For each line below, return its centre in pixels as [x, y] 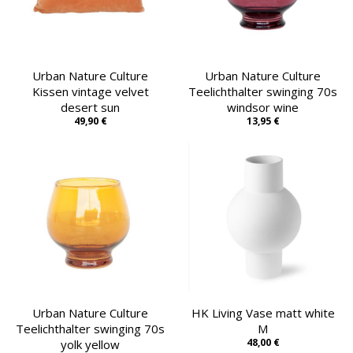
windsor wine [263, 107]
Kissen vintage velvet [90, 91]
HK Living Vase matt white [263, 312]
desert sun [90, 107]
